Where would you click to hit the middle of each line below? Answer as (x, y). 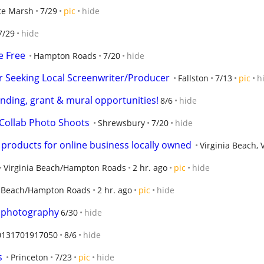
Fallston (193, 78)
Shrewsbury (121, 123)
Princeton (29, 257)
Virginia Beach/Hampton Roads (65, 168)
